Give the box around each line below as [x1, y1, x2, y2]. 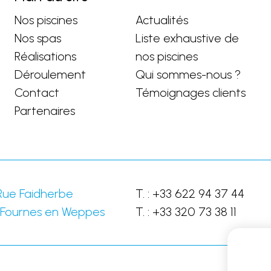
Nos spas [15, 31, 61, 45]
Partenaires [15, 103, 75, 118]
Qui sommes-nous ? [135, 67, 241, 82]
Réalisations [15, 49, 76, 64]
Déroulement [15, 67, 86, 82]
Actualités [135, 13, 188, 27]
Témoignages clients [135, 85, 246, 100]
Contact [15, 85, 59, 100]
